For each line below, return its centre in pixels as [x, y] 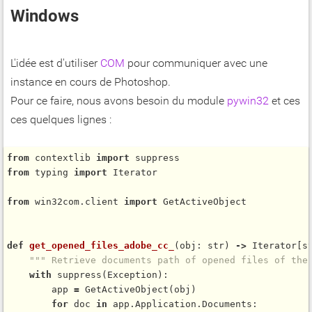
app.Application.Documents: [182, 304]
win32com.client [77, 202]
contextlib [63, 158]
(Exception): [135, 275]
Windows [45, 16]
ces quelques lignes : [61, 120]
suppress [79, 275]
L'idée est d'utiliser [55, 63]
